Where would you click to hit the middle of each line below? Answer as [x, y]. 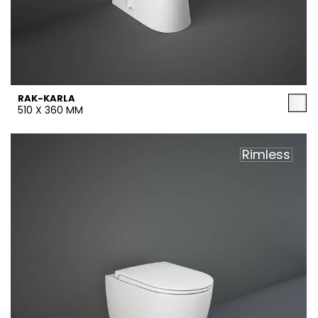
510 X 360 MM [50, 110]
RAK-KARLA [46, 98]
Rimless [266, 154]
